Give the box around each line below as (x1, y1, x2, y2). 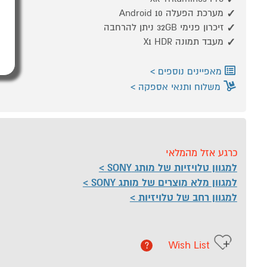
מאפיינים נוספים (154, 66, 225, 77)
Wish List (169, 239, 210, 252)
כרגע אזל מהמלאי (165, 147, 237, 159)
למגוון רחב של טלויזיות (138, 191, 237, 204)
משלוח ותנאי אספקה (138, 81, 223, 93)
